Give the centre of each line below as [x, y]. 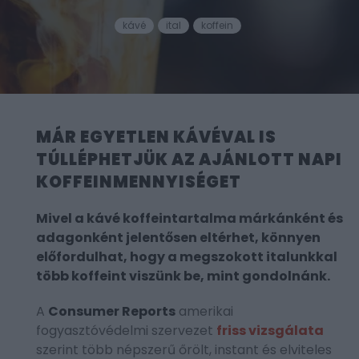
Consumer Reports [112, 312]
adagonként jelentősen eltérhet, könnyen [178, 238]
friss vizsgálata [270, 331]
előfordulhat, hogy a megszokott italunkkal [187, 257]
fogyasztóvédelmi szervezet [126, 331]
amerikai [204, 312]
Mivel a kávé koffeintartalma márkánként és [190, 219]
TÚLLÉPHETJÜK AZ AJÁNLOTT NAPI [189, 160]
